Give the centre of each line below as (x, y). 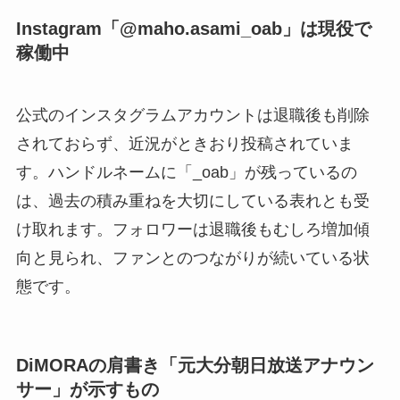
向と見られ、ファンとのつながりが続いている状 (192, 258)
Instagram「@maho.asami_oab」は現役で (193, 29)
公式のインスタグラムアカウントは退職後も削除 (192, 115)
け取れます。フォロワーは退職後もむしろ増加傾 (192, 229)
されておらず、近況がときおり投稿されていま (184, 143)
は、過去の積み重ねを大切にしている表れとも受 (192, 200)
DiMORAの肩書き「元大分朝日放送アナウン (195, 365)
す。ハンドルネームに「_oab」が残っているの (186, 172)
